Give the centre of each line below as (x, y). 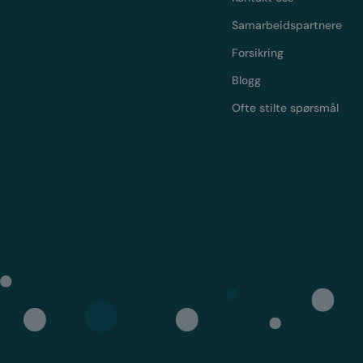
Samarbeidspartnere (287, 26)
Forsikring (258, 53)
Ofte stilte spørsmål (286, 108)
